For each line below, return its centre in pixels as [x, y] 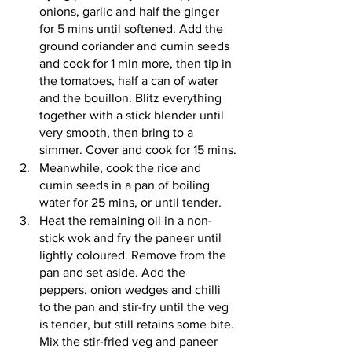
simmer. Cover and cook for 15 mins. [138, 150]
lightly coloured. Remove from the [134, 255]
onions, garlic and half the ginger [131, 12]
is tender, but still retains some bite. [138, 324]
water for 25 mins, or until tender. [130, 203]
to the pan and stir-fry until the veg [136, 307]
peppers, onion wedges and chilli [132, 290]
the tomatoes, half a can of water [130, 81]
